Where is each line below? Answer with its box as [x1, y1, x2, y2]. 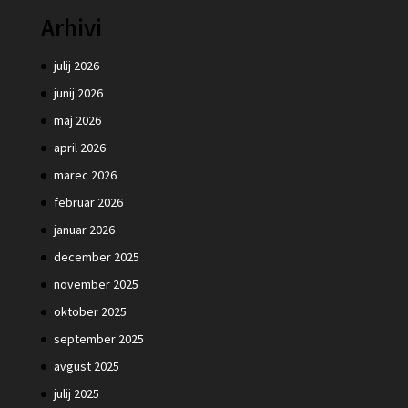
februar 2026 [53, 194, 123, 211]
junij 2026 [53, 85, 103, 102]
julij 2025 [53, 385, 99, 403]
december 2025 [53, 249, 139, 266]
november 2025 [53, 276, 138, 293]
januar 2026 [53, 221, 115, 239]
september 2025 [53, 331, 144, 348]
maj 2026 [53, 112, 101, 129]
